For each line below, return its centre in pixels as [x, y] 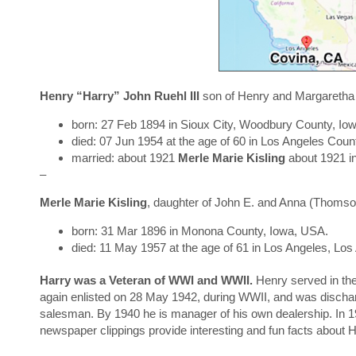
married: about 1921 [125, 157]
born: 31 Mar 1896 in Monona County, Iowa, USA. [200, 230]
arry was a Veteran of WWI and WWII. [151, 280]
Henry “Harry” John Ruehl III [120, 96]
